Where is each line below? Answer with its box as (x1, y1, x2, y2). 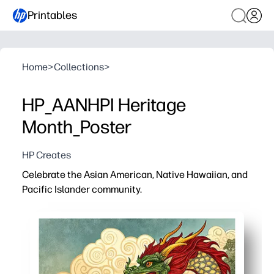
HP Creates (22, 149, 71, 161)
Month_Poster (22, 116, 131, 138)
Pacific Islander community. (22, 183, 142, 195)
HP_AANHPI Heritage (22, 94, 186, 116)
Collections (54, 61, 104, 73)
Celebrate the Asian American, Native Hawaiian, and (22, 169, 248, 180)
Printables (28, 8, 77, 22)
